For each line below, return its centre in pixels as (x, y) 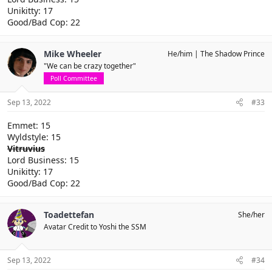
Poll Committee (74, 78)
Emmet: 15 (29, 125)
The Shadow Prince (233, 54)
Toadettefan (69, 215)
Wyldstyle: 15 (34, 137)
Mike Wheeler (73, 54)
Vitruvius (26, 148)
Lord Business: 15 (43, 160)
